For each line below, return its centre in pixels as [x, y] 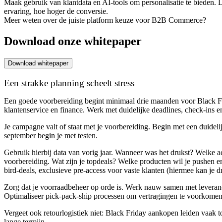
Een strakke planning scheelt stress [69, 83]
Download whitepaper [38, 63]
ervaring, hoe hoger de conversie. [56, 11]
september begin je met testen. [51, 135]
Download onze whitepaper [73, 41]
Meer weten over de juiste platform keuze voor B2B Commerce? [105, 20]
